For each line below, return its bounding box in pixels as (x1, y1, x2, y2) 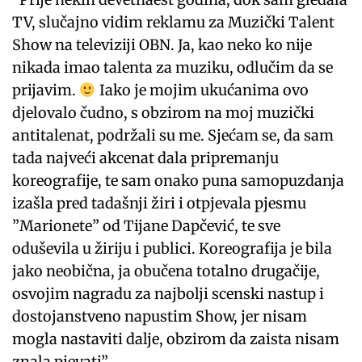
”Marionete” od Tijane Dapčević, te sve (12, 216, 281, 235)
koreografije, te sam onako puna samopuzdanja (12, 170, 345, 190)
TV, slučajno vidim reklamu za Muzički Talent (12, 12, 335, 32)
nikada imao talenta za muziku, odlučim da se (12, 57, 334, 77)
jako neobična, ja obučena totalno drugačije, (12, 261, 321, 280)
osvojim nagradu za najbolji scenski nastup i (12, 284, 325, 303)
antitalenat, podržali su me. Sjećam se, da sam (12, 125, 335, 145)
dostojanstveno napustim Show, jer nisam (12, 306, 308, 326)
